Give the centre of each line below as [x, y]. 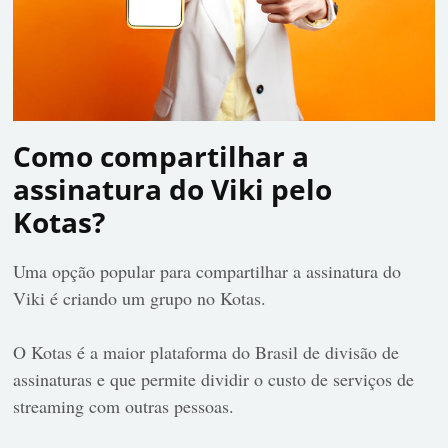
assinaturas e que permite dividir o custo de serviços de [214, 379]
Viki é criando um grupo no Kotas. [140, 298]
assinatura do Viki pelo [173, 189]
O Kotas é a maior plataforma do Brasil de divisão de [206, 352]
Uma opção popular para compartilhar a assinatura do [207, 271]
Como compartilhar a [161, 156]
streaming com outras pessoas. [127, 406]
